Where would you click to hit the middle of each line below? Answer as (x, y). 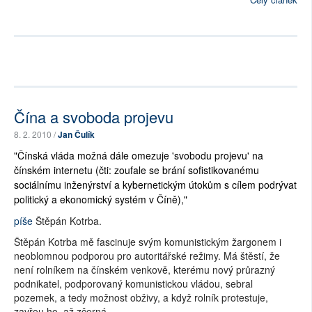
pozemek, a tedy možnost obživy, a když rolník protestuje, (141, 297)
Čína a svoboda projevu (94, 117)
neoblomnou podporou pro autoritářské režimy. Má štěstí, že (147, 256)
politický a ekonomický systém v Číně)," (101, 199)
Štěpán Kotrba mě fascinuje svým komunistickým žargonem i (148, 242)
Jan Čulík (76, 134)
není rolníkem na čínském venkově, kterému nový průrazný (145, 270)
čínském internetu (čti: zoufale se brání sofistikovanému (136, 170)
